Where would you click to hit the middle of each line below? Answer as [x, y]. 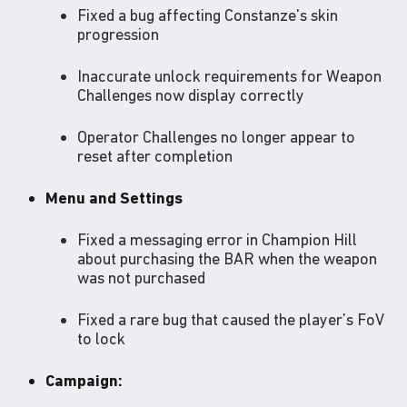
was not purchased [141, 278]
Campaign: [84, 381]
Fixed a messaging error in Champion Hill [217, 240]
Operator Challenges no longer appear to [216, 137]
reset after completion [155, 156]
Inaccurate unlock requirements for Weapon [229, 76]
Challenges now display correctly [191, 95]
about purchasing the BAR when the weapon [227, 259]
